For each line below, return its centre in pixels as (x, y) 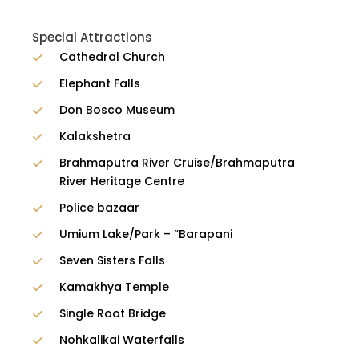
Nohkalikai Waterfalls (122, 340)
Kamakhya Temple (114, 287)
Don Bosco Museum (117, 110)
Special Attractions (92, 38)
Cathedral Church (112, 57)
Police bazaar (99, 208)
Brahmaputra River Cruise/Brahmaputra (177, 163)
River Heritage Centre (122, 182)
